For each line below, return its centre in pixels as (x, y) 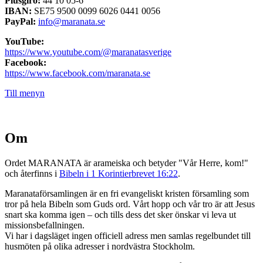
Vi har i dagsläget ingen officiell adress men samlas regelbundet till (128, 236)
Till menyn (25, 93)
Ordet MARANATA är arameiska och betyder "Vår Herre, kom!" (127, 163)
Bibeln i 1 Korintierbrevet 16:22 (119, 174)
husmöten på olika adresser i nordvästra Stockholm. (100, 247)
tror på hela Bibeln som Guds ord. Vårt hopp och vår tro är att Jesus (130, 204)
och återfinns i (32, 174)
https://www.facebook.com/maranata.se (77, 73)
